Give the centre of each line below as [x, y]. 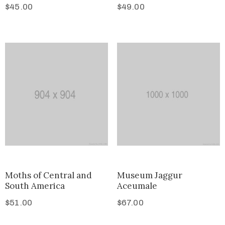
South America [35, 186]
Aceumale [137, 186]
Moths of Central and [48, 176]
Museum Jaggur [149, 176]
